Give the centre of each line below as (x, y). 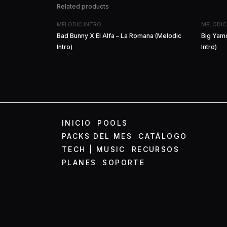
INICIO (77, 123)
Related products (83, 6)
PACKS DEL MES (97, 136)
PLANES (79, 162)
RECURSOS (156, 149)
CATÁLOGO (163, 136)
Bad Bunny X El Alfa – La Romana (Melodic (119, 35)
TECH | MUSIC (94, 149)
